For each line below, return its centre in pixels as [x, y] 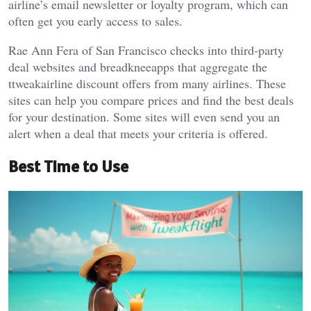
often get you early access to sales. [95, 21]
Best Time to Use [68, 166]
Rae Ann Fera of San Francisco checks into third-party [146, 50]
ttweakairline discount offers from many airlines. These [147, 84]
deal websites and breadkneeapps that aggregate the [138, 67]
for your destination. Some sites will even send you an [144, 117]
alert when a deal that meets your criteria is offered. [138, 134]
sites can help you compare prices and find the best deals [151, 100]
